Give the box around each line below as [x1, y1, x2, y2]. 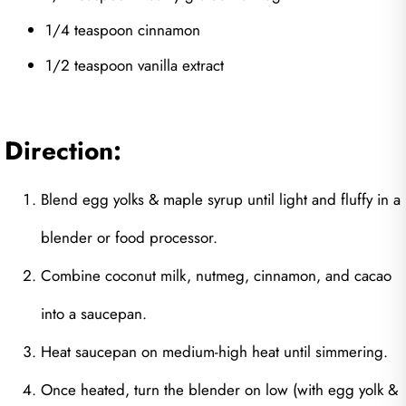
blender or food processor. [41, 227, 217, 249]
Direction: [5, 132, 121, 170]
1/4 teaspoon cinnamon [45, 19, 200, 42]
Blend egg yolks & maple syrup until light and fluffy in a [41, 188, 401, 211]
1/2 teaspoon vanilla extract [45, 54, 224, 77]
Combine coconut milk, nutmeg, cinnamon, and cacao [41, 265, 391, 287]
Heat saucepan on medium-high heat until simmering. [41, 341, 388, 363]
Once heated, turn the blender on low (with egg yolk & [41, 379, 398, 401]
